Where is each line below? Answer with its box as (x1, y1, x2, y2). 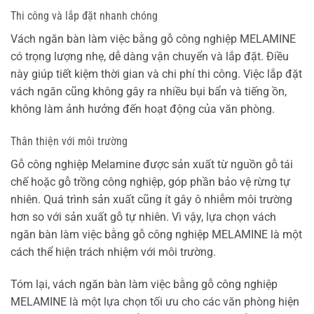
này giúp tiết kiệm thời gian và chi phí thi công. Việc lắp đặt (11, 67, 302, 81)
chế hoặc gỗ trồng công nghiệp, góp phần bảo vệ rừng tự (11, 175, 290, 189)
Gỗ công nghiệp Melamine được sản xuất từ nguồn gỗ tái (11, 158, 293, 172)
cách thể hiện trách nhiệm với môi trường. (11, 245, 216, 259)
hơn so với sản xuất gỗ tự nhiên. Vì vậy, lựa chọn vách (11, 210, 276, 224)
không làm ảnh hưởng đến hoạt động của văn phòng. (11, 102, 275, 116)
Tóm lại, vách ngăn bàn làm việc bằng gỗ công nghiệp (11, 278, 278, 292)
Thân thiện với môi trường (11, 135, 128, 149)
